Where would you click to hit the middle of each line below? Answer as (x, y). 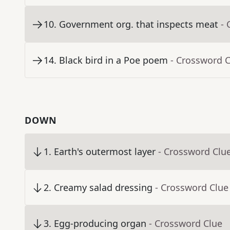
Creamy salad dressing (103, 188)
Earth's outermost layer (105, 152)
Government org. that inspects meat (139, 24)
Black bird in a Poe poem (113, 60)
